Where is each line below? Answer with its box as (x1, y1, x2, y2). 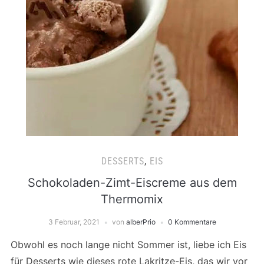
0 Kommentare (167, 217, 216, 226)
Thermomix (101, 192, 163, 206)
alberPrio (126, 217, 156, 226)
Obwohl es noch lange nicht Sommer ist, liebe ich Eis (10, 239, 246, 250)
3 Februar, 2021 (48, 217, 100, 226)
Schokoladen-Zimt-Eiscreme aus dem (27, 176, 237, 190)
